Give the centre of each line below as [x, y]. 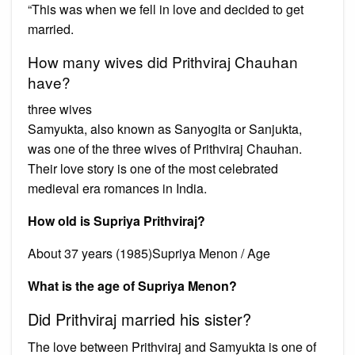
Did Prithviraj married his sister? [139, 319]
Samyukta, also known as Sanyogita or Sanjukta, [165, 128]
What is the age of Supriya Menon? [132, 285]
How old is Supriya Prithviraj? [116, 220]
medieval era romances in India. [117, 188]
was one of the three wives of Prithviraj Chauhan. [165, 148]
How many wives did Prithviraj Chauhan [163, 61]
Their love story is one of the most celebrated [153, 168]
